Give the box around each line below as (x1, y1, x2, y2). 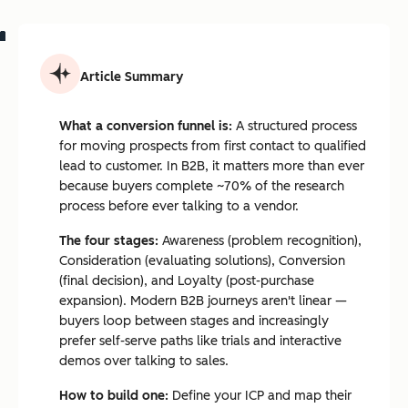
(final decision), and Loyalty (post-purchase (59, 273, 314, 289)
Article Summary (80, 69, 183, 85)
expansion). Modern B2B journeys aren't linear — (59, 293, 347, 309)
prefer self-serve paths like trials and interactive (59, 333, 342, 349)
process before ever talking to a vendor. (59, 199, 299, 214)
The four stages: (59, 233, 158, 249)
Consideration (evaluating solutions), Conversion (59, 253, 345, 269)
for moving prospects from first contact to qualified (59, 138, 366, 154)
